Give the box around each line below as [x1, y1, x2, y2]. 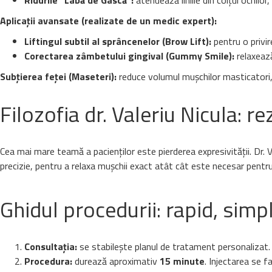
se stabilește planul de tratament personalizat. [77, 239, 270, 254]
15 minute [160, 254, 205, 268]
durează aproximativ [72, 254, 160, 268]
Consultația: [24, 239, 77, 254]
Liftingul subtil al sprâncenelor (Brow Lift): [24, 34, 211, 49]
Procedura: [24, 254, 72, 268]
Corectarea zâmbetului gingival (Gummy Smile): [24, 49, 234, 63]
